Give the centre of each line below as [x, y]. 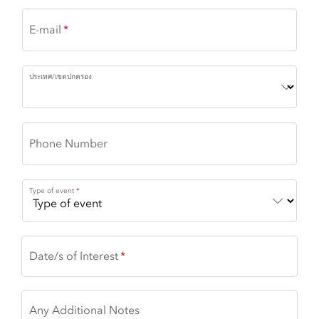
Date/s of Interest [74, 257]
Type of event [52, 191]
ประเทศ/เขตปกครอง [61, 77]
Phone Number [68, 145]
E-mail [45, 31]
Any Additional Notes [84, 311]
